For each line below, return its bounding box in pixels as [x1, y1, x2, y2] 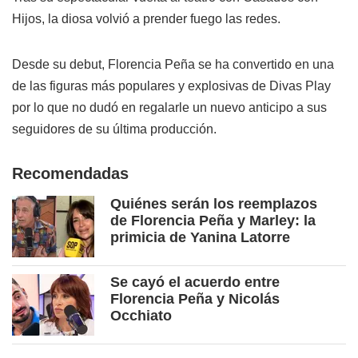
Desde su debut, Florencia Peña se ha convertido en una [12, 58, 334, 72]
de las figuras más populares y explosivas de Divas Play [12, 79, 331, 93]
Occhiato [110, 308, 172, 324]
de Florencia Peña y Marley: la [110, 213, 316, 229]
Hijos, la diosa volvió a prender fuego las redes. [12, 12, 280, 26]
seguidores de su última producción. [12, 122, 217, 137]
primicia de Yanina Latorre [110, 229, 290, 246]
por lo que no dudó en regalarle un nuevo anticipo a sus [12, 101, 327, 115]
